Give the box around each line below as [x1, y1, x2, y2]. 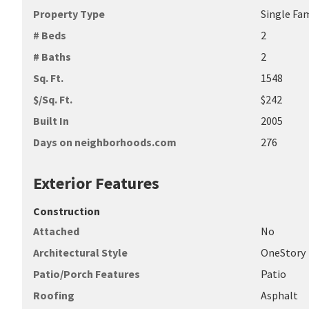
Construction [33, 204, 100, 218]
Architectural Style [33, 246, 128, 259]
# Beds [33, 28, 66, 42]
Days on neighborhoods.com [33, 135, 177, 149]
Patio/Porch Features [33, 267, 140, 281]
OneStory [261, 246, 306, 259]
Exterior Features [33, 172, 159, 194]
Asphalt [261, 288, 299, 302]
